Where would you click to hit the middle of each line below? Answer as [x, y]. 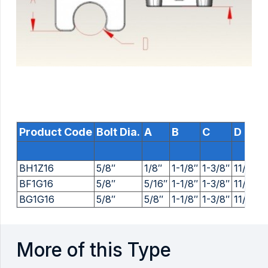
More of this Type [94, 250]
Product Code [56, 132]
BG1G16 [37, 200]
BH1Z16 [36, 168]
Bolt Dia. [118, 132]
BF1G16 [36, 184]
